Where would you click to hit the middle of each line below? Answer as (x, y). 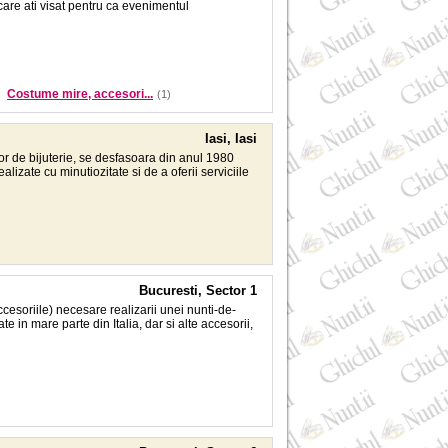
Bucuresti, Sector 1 (198, 290)
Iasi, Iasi (231, 138)
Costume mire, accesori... (80, 94)
